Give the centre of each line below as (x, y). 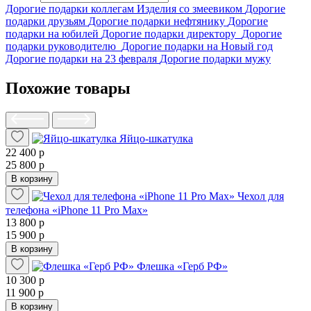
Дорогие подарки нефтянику (158, 22)
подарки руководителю (64, 47)
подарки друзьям (47, 22)
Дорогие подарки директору (171, 34)
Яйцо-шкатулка (156, 139)
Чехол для (261, 196)
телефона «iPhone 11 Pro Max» (77, 210)
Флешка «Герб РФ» (182, 267)
